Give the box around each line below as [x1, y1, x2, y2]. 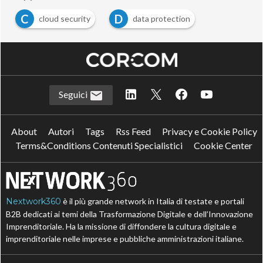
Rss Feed [115, 126, 151, 137]
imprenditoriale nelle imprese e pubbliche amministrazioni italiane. [6, 234, 244, 244]
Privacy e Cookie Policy [161, 126, 257, 137]
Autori [48, 126, 74, 137]
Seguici [59, 89, 89, 100]
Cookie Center [194, 140, 252, 151]
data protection [133, 14, 191, 24]
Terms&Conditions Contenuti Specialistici [15, 140, 183, 151]
